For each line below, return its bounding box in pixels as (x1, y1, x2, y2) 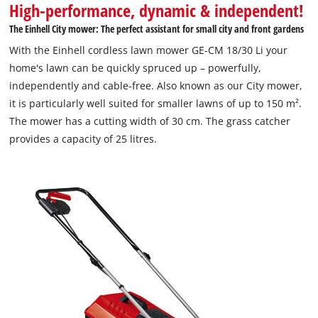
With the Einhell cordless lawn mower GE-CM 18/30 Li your (9, 43, 288, 57)
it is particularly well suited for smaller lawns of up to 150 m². (9, 97, 302, 111)
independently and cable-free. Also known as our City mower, (9, 79, 303, 93)
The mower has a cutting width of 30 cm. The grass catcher (9, 114, 291, 128)
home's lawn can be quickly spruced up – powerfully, (9, 61, 262, 75)
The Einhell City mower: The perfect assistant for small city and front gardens (9, 22, 305, 36)
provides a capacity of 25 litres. (9, 132, 158, 146)
